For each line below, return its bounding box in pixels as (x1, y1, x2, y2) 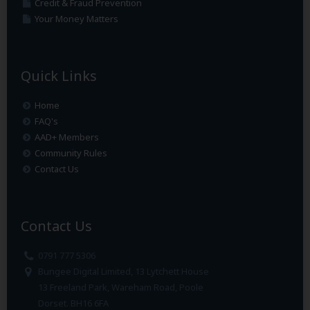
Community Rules (34, 146, 107, 159)
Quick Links (21, 66, 97, 85)
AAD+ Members (34, 130, 99, 143)
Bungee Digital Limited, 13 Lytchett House (36, 264, 210, 277)
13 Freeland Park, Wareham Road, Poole (36, 280, 204, 293)
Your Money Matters (34, 12, 118, 25)
